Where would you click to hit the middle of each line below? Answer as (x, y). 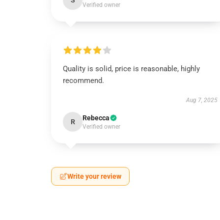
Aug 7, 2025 (202, 100)
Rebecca (96, 118)
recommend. (83, 81)
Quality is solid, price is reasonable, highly (131, 69)
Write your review (94, 176)
